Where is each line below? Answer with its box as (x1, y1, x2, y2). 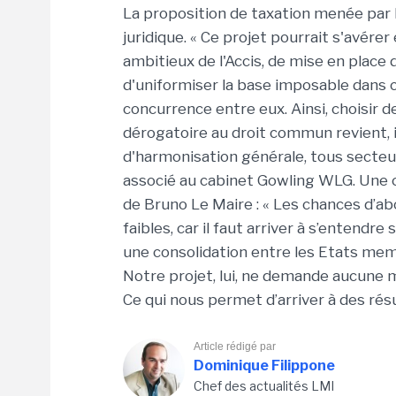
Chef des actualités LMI (194, 378, 334, 393)
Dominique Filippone (194, 357, 335, 374)
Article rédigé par (194, 340, 276, 353)
